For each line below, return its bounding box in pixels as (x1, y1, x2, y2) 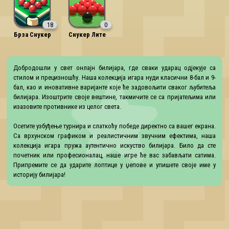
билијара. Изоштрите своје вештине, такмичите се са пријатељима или (13, 93, 216, 101)
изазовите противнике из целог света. (13, 102, 121, 110)
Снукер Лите (68, 31, 106, 38)
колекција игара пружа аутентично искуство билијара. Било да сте (13, 141, 216, 149)
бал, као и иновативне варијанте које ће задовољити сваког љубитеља (13, 83, 216, 91)
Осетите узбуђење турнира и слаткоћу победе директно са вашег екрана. (13, 122, 216, 130)
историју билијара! (13, 170, 65, 178)
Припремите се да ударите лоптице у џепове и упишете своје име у (13, 161, 216, 169)
